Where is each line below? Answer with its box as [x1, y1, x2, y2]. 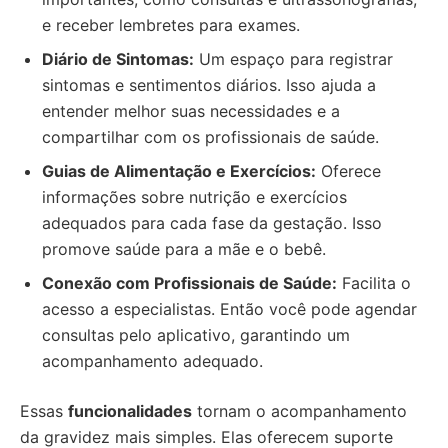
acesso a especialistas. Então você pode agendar [42, 299, 417, 319]
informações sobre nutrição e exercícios [42, 187, 347, 207]
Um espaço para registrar [194, 49, 393, 69]
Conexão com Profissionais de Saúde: [42, 273, 337, 293]
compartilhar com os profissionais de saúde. [42, 127, 379, 147]
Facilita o [337, 273, 411, 293]
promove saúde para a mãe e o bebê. [42, 239, 326, 259]
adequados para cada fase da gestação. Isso [42, 213, 382, 233]
